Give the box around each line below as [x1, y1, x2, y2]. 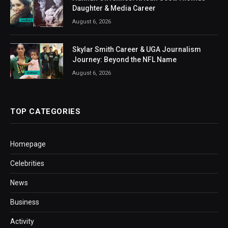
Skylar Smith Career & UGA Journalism [72, 45, 201, 54]
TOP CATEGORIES [10, 106, 81, 116]
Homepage [10, 139, 46, 148]
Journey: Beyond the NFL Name [72, 55, 177, 64]
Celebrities [10, 159, 44, 167]
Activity [10, 217, 34, 225]
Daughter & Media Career [72, 4, 156, 13]
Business [10, 197, 39, 206]
